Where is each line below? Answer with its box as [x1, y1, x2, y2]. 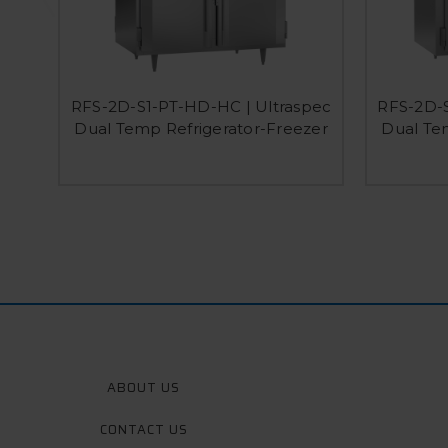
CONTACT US [99, 419, 188, 441]
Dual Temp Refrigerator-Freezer [74, 119, 328, 139]
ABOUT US [107, 377, 180, 399]
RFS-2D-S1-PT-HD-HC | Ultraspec [70, 97, 332, 117]
